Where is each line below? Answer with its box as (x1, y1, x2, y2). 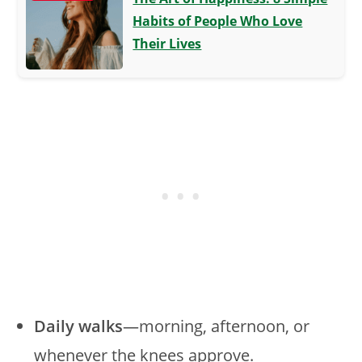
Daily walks (34, 314, 124, 337)
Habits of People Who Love (133, 11, 303, 30)
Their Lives (133, 34, 202, 53)
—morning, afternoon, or (123, 314, 310, 337)
